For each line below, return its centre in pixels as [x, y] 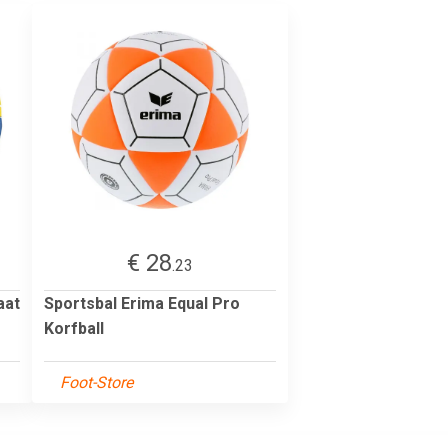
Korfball [74, 328]
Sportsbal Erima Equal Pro [142, 303]
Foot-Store [96, 382]
